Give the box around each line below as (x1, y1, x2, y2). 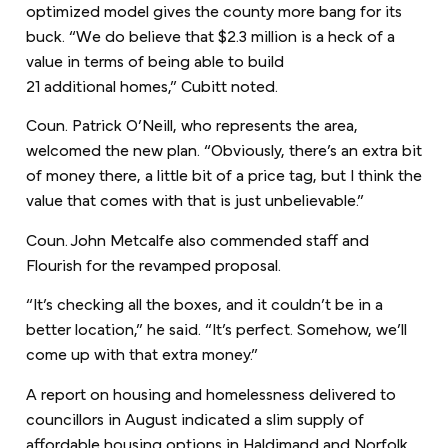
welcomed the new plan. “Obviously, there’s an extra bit (25, 137, 422, 161)
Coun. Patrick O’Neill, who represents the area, (25, 112, 358, 136)
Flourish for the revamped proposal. (25, 251, 281, 275)
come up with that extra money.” (25, 341, 258, 365)
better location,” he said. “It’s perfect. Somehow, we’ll (25, 316, 407, 340)
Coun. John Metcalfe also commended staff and (25, 226, 369, 250)
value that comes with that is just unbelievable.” (25, 187, 364, 211)
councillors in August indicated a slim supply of (25, 405, 364, 429)
